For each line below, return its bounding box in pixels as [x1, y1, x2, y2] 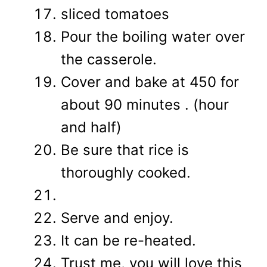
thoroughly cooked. [61, 163, 191, 181]
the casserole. [61, 50, 157, 68]
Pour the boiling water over [61, 27, 245, 45]
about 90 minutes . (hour [61, 95, 229, 113]
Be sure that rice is [61, 141, 189, 159]
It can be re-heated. [61, 231, 196, 249]
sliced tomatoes [61, 5, 169, 23]
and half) [61, 118, 122, 136]
